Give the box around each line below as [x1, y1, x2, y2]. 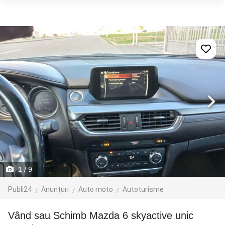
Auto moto [78, 185, 113, 193]
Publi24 [8, 185, 32, 193]
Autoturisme [123, 185, 164, 193]
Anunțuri [41, 185, 69, 193]
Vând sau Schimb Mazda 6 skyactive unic [8, 210, 15, 221]
